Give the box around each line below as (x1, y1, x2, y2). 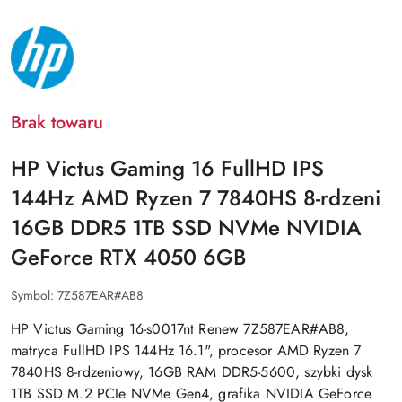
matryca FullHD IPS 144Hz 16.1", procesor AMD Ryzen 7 (11, 340, 362, 362)
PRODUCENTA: (10, 35, 94, 54)
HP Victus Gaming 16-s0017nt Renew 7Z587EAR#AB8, (11, 319, 350, 340)
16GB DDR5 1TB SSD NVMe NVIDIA (11, 212, 362, 244)
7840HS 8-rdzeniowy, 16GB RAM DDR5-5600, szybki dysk (11, 362, 373, 383)
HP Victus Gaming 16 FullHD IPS (11, 153, 324, 185)
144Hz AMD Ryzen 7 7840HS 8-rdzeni (11, 182, 380, 214)
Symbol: (11, 286, 57, 305)
